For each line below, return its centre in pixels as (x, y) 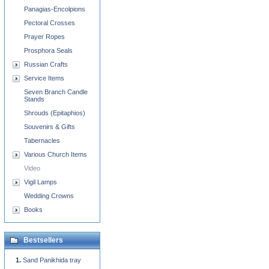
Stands (34, 99)
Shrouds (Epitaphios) (55, 113)
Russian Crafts (46, 64)
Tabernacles (42, 141)
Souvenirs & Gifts (50, 127)
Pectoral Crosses (50, 23)
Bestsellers (43, 240)
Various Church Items (56, 154)
